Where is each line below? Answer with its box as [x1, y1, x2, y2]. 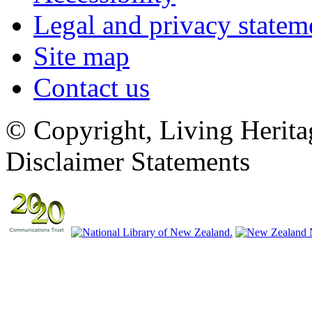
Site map [33, 41, 130, 72]
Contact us [33, 72, 150, 103]
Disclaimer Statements [6, 146, 250, 177]
